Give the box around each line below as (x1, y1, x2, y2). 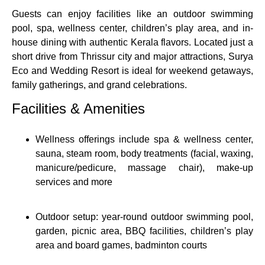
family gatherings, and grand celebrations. (12, 79, 187, 90)
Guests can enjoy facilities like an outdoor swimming (12, 8, 253, 19)
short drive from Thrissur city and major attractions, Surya (12, 51, 253, 62)
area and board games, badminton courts (35, 240, 207, 250)
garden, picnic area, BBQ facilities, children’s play (35, 225, 253, 236)
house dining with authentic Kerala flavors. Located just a (12, 37, 253, 47)
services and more (35, 177, 112, 188)
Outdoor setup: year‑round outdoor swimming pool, (35, 211, 253, 222)
